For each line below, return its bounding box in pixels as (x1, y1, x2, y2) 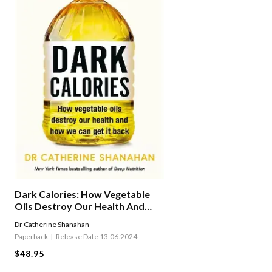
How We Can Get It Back (15, 212, 124, 224)
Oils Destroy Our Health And (15, 200, 144, 212)
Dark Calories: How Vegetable (15, 188, 150, 200)
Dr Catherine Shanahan (15, 219, 89, 229)
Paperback (15, 231, 48, 241)
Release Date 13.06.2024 (56, 231, 137, 241)
